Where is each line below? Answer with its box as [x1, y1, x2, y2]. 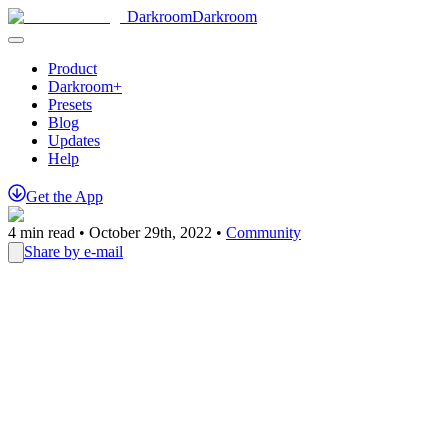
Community [226, 224, 301, 241]
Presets [48, 96, 92, 113]
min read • [16, 224, 89, 241]
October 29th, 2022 [89, 224, 212, 241]
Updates [48, 132, 100, 149]
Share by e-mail [24, 243, 123, 260]
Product [48, 60, 97, 77]
